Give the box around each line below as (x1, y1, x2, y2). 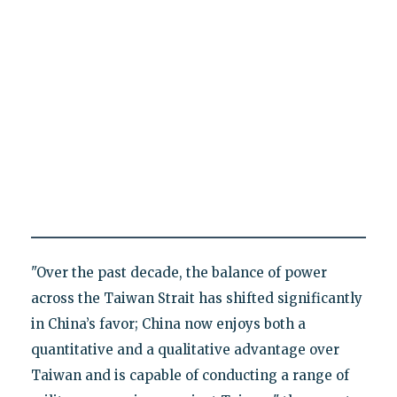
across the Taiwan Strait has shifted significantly (30, 289, 362, 307)
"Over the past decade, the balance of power (30, 263, 327, 281)
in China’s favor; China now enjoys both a (30, 315, 306, 332)
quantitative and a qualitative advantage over (30, 340, 339, 358)
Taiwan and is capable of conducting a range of (30, 366, 349, 384)
